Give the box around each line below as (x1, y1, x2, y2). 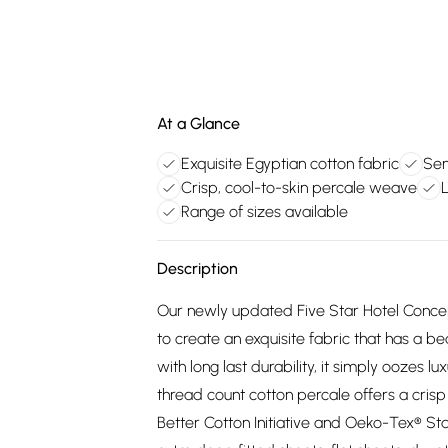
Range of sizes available (181, 202, 348, 221)
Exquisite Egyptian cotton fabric (181, 154, 399, 173)
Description (157, 259, 238, 278)
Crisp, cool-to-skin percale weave (181, 178, 417, 197)
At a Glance (157, 114, 240, 133)
